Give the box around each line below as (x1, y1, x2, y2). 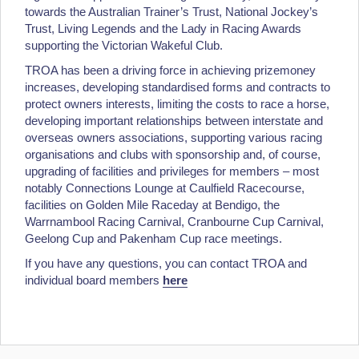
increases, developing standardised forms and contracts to (25, 79, 330, 94)
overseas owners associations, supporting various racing (25, 130, 322, 144)
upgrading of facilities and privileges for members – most (25, 163, 319, 178)
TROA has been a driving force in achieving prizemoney (25, 63, 316, 77)
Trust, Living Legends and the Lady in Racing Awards (25, 21, 301, 35)
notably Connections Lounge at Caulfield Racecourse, (25, 180, 305, 195)
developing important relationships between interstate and (25, 113, 323, 127)
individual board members (25, 272, 163, 287)
